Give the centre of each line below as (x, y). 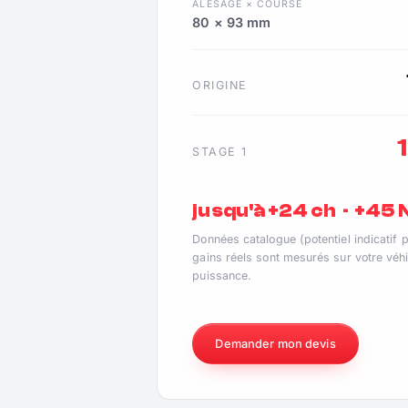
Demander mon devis (275, 343)
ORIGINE (220, 86)
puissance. (222, 276)
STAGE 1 (220, 151)
